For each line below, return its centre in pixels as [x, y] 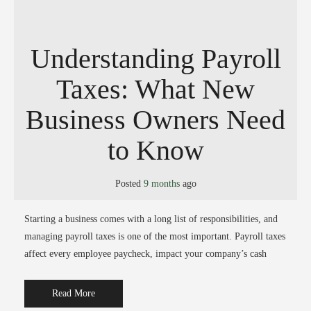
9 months [161, 184]
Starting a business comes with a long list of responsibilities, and [151, 219]
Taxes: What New [155, 89]
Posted [129, 184]
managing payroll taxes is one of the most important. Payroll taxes [155, 236]
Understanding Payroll [155, 58]
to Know [155, 150]
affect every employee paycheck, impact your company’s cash [145, 253]
